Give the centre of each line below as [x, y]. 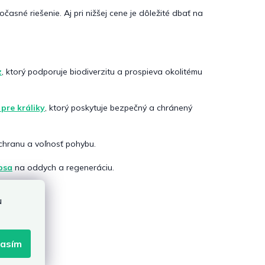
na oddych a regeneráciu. [63, 168]
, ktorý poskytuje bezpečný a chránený [119, 108]
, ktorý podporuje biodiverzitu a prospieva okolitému [102, 72]
